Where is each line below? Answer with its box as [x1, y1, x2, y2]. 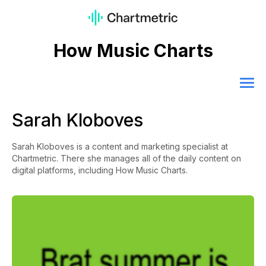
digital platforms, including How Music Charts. [12, 165, 188, 176]
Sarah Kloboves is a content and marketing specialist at [12, 141, 228, 152]
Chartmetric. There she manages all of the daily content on [12, 153, 241, 164]
